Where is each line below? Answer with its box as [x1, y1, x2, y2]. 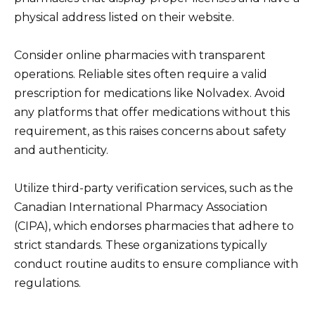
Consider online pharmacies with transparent [14, 48, 266, 62]
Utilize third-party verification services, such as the [14, 181, 293, 195]
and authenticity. [14, 143, 108, 157]
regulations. [14, 276, 81, 290]
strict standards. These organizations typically [14, 238, 267, 252]
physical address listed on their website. [14, 10, 234, 24]
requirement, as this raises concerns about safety [14, 124, 286, 138]
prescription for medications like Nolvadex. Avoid [14, 86, 285, 100]
